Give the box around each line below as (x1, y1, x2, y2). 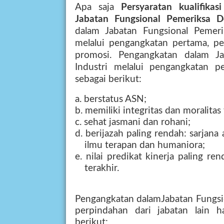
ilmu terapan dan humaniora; (84, 140, 205, 150)
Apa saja (75, 2, 121, 12)
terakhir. (84, 163, 119, 173)
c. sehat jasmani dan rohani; (75, 117, 191, 127)
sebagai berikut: (75, 74, 141, 84)
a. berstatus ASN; (75, 94, 147, 104)
